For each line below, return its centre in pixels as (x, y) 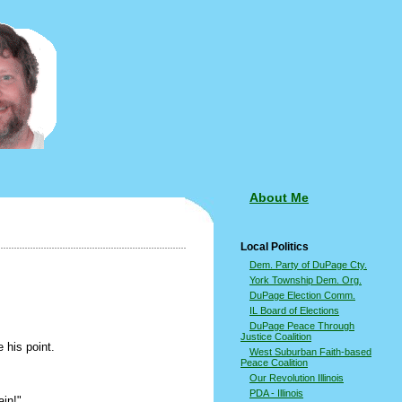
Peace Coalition (274, 363)
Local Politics (275, 247)
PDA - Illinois (276, 393)
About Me (279, 197)
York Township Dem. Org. (306, 280)
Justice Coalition (276, 336)
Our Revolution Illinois (297, 378)
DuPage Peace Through (302, 326)
